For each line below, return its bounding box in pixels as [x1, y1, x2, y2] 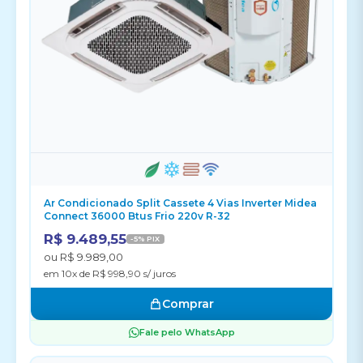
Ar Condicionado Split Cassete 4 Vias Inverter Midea [44, 197, 317, 209]
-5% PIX [130, 234, 160, 243]
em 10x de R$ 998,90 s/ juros [44, 267, 176, 280]
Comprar [162, 297, 214, 311]
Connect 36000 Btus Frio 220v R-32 [44, 210, 230, 222]
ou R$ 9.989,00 [44, 250, 123, 263]
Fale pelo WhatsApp [139, 327, 235, 338]
